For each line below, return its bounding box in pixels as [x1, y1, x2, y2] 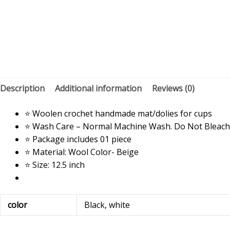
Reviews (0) [152, 82, 195, 94]
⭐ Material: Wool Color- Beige [25, 146, 139, 158]
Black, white [84, 199, 130, 210]
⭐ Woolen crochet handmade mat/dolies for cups [25, 107, 212, 119]
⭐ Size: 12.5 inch [25, 159, 87, 170]
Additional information [55, 82, 142, 94]
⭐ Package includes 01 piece [25, 133, 131, 145]
